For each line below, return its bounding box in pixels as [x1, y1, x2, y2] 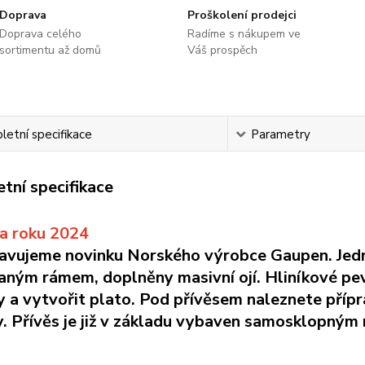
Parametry [250, 126, 310, 143]
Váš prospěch [187, 42, 257, 58]
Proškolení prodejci [187, 7, 297, 23]
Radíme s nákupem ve [187, 26, 301, 42]
